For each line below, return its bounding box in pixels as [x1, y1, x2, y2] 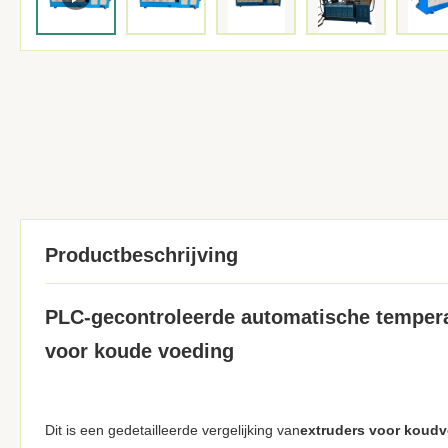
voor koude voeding [45, 340, 234, 362]
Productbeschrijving [45, 244, 238, 266]
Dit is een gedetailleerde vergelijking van [45, 422, 300, 438]
